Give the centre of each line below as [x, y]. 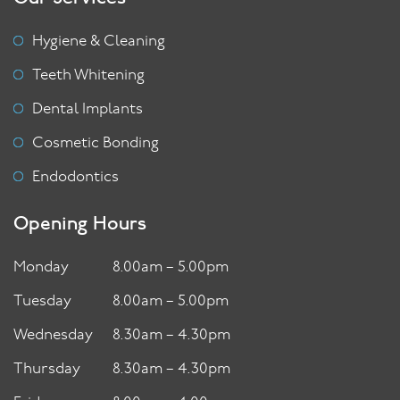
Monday [41, 268]
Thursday [47, 370]
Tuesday [42, 302]
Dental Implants [87, 110]
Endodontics [75, 178]
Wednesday [53, 336]
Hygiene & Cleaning [99, 42]
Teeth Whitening [88, 76]
